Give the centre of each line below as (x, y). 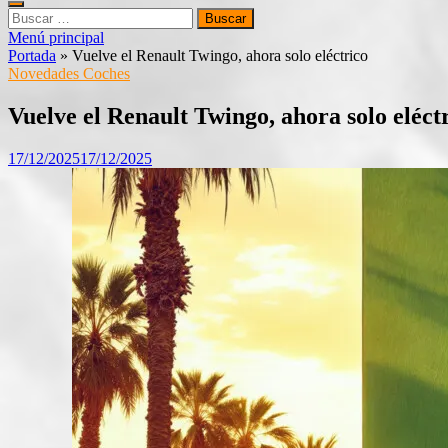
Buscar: (31, 15)
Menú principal (56, 37)
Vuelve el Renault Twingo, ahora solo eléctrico (220, 55)
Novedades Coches (69, 73)
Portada (32, 55)
